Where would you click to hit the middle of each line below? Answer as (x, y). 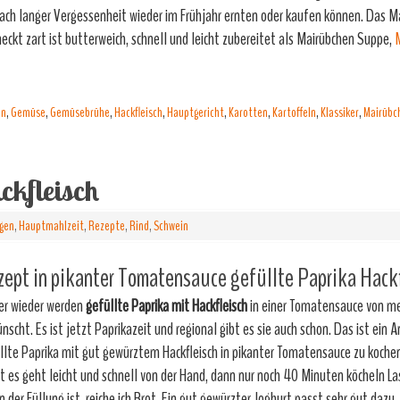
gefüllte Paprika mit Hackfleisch (167, 306)
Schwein (171, 226)
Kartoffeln (294, 112)
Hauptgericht (196, 112)
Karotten (248, 112)
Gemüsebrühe (80, 112)
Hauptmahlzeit (51, 226)
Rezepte (107, 226)
